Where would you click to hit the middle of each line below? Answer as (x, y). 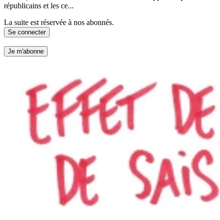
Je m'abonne (26, 52)
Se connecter (27, 32)
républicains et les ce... (39, 5)
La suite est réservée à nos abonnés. (59, 22)
